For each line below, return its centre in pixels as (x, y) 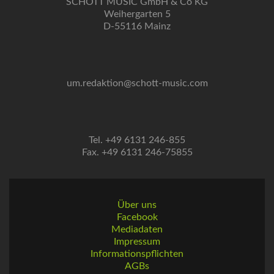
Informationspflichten (137, 254)
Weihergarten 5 (137, 14)
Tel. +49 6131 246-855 (137, 140)
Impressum (137, 242)
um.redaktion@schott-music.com (137, 83)
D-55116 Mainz (137, 26)
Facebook (137, 217)
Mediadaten (137, 229)
